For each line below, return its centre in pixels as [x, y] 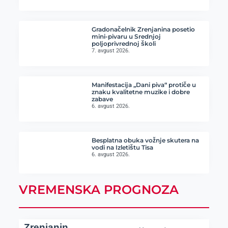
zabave [103, 99]
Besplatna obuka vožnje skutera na [146, 140]
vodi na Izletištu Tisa [123, 148]
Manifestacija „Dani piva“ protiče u [144, 85]
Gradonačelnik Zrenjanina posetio [144, 30]
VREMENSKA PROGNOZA [98, 189]
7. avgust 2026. [111, 51]
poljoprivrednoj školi [124, 44]
